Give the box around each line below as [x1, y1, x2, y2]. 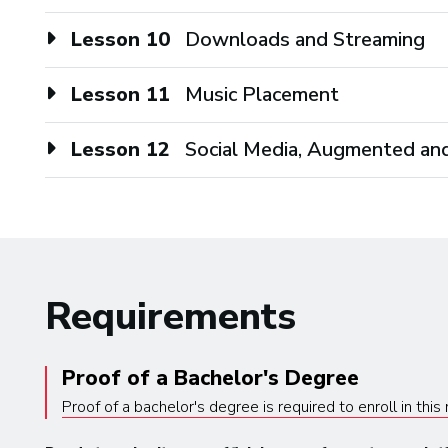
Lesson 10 [71, 25, 170, 53]
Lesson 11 [71, 80, 170, 108]
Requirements [45, 290, 296, 342]
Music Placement [185, 80, 339, 108]
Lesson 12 [71, 135, 170, 163]
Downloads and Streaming [185, 25, 425, 53]
